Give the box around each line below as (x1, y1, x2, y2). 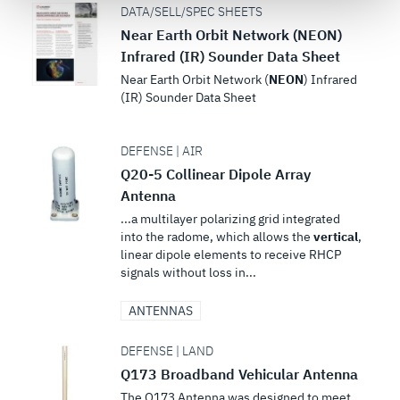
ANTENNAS (128, 303, 193, 319)
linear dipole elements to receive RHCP (120, 246, 341, 262)
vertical (312, 229, 358, 245)
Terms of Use (71, 11, 159, 27)
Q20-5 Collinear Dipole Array (120, 165, 311, 183)
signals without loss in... (120, 264, 256, 280)
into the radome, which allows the (120, 229, 313, 245)
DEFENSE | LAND (120, 343, 213, 359)
